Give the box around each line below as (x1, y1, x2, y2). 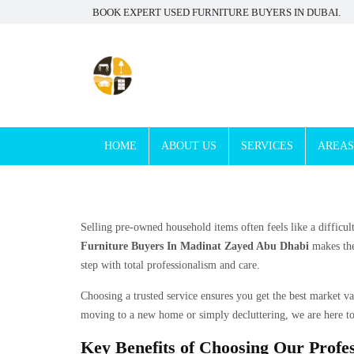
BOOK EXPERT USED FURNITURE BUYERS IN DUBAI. (92, 6, 341, 18)
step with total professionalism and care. (81, 259, 260, 271)
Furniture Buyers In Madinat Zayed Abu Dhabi (81, 240, 309, 252)
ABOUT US (161, 140, 217, 152)
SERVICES (241, 140, 293, 152)
